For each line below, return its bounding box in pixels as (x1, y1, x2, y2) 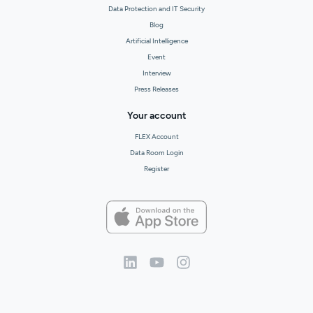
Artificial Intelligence (125, 36, 188, 45)
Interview (142, 68, 171, 78)
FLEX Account (134, 131, 179, 141)
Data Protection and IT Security (108, 3, 205, 13)
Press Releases (134, 84, 179, 94)
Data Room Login (129, 147, 184, 157)
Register (144, 163, 169, 173)
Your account (126, 109, 187, 122)
